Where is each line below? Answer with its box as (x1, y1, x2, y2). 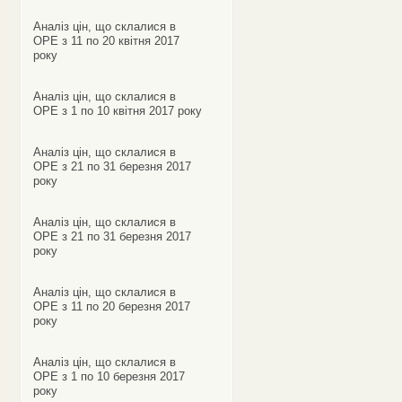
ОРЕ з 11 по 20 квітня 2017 (32, 34, 179, 48)
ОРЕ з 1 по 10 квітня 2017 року (32, 104, 202, 118)
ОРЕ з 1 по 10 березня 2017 (32, 370, 185, 383)
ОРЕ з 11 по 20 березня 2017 (32, 300, 190, 313)
